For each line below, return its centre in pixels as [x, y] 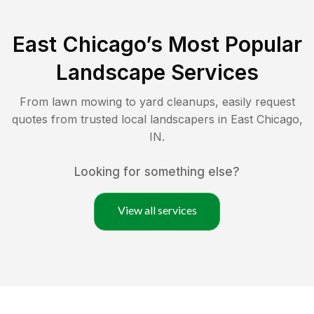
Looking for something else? [157, 171]
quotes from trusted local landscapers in [121, 119]
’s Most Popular [224, 44]
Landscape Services [157, 72]
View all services [157, 210]
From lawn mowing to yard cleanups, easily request [157, 101]
